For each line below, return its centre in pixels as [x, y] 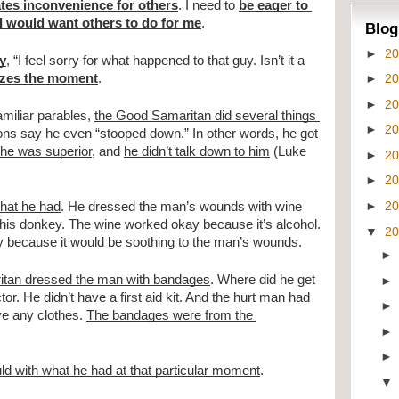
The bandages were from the [170, 316]
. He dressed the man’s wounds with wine [181, 207]
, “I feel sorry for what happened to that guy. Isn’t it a [155, 61]
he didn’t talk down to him [197, 152]
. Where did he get [263, 280]
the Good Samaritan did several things [205, 116]
